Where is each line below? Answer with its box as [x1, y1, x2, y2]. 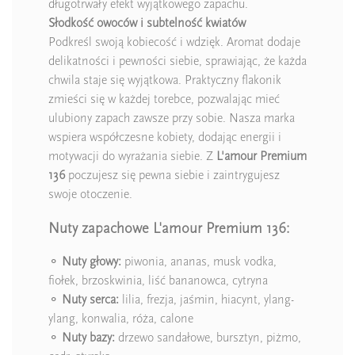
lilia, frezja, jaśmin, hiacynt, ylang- [119, 292, 294, 307]
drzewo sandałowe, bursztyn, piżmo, [115, 330, 301, 345]
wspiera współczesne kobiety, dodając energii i [48, 130, 281, 145]
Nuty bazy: [62, 330, 115, 345]
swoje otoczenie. [48, 187, 132, 202]
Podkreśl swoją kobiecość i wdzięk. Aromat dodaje [48, 35, 300, 50]
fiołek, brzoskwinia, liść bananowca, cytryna [48, 273, 268, 288]
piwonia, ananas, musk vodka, [121, 254, 277, 269]
